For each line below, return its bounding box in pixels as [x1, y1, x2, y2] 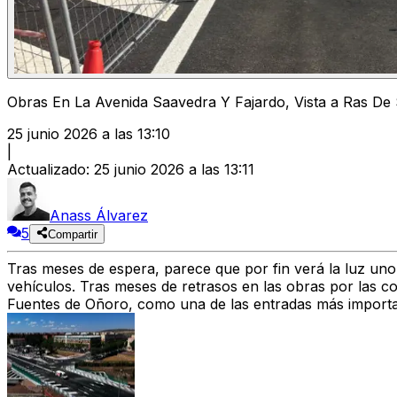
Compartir [48, 228, 98, 242]
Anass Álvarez [50, 206, 148, 225]
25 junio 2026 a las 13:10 [7, 125, 170, 144]
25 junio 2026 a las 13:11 [94, 160, 254, 179]
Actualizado [7, 160, 86, 179]
